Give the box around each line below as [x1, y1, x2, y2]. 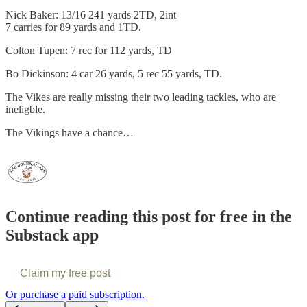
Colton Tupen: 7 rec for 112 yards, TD [5, 44, 172, 56]
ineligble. [5, 103, 45, 115]
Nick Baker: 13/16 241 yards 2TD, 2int [5, 8, 176, 21]
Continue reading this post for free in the [5, 207, 292, 225]
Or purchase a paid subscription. [5, 288, 145, 300]
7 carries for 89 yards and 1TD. [5, 21, 141, 33]
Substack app [5, 225, 99, 244]
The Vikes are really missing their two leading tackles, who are [5, 90, 276, 103]
